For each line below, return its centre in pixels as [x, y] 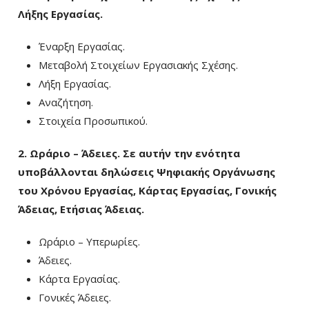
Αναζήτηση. [66, 102]
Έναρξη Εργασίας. [82, 46]
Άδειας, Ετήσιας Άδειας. [81, 209]
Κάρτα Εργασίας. [79, 279]
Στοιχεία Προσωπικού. [93, 121]
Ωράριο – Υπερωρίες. [89, 241]
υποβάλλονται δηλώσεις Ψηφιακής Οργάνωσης [147, 172]
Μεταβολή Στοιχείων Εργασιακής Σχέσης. [138, 65]
